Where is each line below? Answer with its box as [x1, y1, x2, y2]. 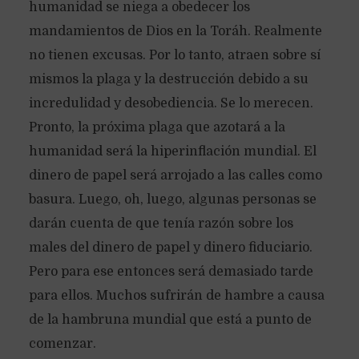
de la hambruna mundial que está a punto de [28, 313, 312, 327]
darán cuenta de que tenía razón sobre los [28, 216, 293, 231]
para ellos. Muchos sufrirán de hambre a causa [28, 288, 325, 303]
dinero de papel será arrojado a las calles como [28, 168, 322, 183]
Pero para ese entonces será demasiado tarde [28, 264, 313, 279]
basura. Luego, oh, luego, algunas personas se [28, 192, 317, 207]
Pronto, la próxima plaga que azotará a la [28, 120, 285, 135]
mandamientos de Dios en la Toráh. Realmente [28, 24, 322, 38]
